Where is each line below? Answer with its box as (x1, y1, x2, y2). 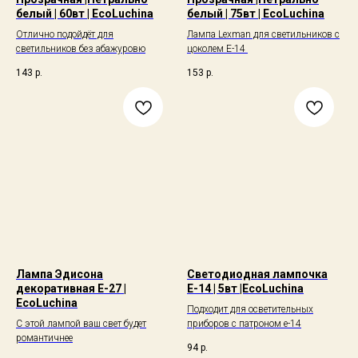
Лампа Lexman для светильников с (187, 29, 340, 41)
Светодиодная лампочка (187, 268, 328, 281)
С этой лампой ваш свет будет (16, 318, 146, 330)
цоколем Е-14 (187, 43, 248, 55)
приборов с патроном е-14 (187, 318, 301, 330)
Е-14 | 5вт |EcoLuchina (187, 282, 304, 296)
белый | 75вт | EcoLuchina (187, 7, 324, 21)
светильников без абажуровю (16, 43, 145, 55)
